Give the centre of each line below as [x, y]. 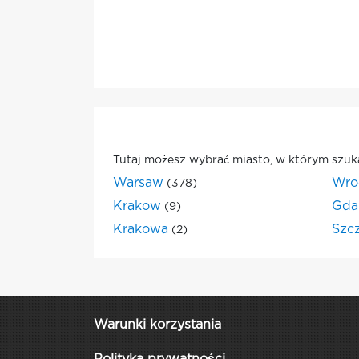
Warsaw [138, 183]
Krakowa [141, 230]
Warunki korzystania [157, 325]
